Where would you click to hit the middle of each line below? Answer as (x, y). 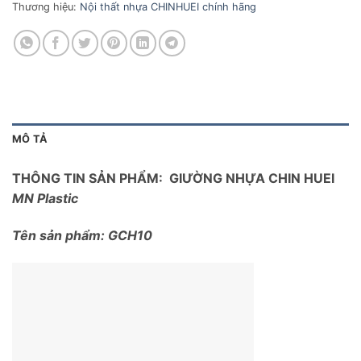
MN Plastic (45, 199)
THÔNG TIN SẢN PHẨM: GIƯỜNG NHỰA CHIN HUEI (173, 178)
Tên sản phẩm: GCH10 (82, 235)
